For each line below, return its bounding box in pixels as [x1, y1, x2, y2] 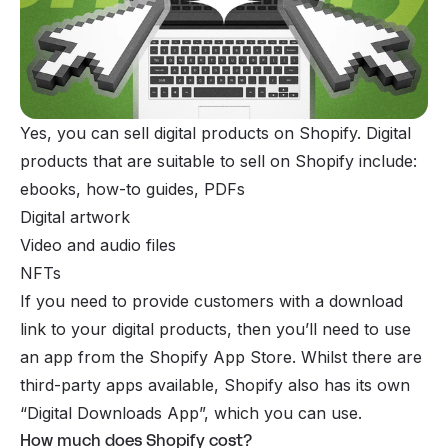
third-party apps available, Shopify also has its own [20, 374, 410, 395]
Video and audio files [20, 234, 176, 255]
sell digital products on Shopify [124, 122, 357, 143]
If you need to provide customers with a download [20, 290, 403, 311]
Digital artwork [20, 206, 135, 227]
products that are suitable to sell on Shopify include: [20, 150, 417, 171]
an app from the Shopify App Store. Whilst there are [20, 346, 422, 367]
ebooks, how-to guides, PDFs [20, 178, 245, 199]
